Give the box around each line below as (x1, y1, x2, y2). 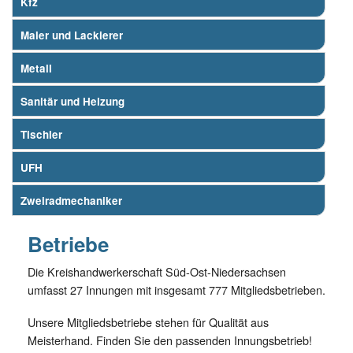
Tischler (20, 127, 62, 143)
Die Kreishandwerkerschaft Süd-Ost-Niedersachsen (28, 262, 286, 280)
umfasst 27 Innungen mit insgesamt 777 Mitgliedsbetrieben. (28, 281, 325, 298)
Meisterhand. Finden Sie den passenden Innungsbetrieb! (28, 331, 312, 348)
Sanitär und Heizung (20, 94, 124, 110)
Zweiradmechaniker (20, 193, 122, 209)
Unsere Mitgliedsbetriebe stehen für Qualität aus (28, 313, 269, 330)
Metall (20, 61, 52, 76)
